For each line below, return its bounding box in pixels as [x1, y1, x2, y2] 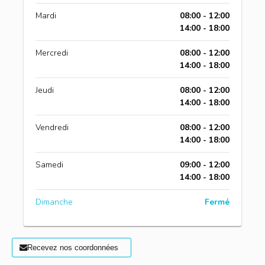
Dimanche [35, 196, 73, 208]
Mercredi [35, 47, 68, 59]
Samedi [35, 159, 63, 170]
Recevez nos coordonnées [27, 243, 118, 252]
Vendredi [35, 122, 69, 133]
